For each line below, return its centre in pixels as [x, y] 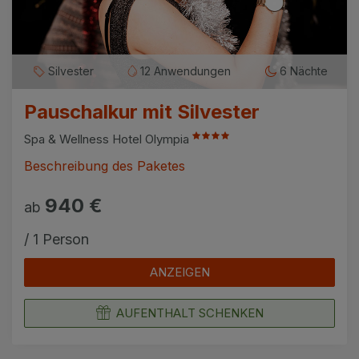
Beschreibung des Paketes [105, 166]
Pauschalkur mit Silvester [142, 112]
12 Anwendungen [184, 71]
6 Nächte [303, 71]
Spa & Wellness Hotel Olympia [108, 139]
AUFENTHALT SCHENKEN [190, 313]
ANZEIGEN [179, 272]
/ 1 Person [56, 240]
